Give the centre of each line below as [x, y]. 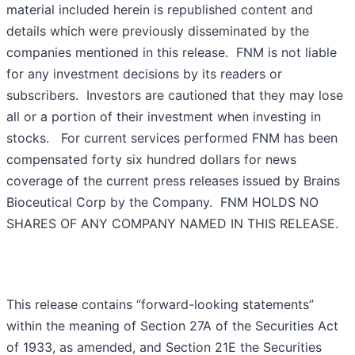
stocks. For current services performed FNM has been [172, 138]
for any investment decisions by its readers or [144, 74]
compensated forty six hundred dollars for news [151, 160]
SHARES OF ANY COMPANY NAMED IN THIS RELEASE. [172, 224]
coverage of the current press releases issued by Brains [173, 181]
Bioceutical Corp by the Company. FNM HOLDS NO [162, 202]
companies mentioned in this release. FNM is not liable [172, 53]
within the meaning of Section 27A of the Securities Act [172, 326]
